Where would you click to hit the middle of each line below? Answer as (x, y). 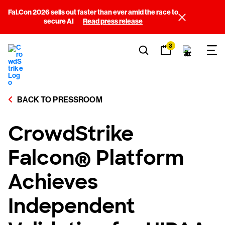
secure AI (59, 21)
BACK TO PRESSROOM (59, 100)
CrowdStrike (71, 134)
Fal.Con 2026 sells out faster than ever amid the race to (93, 12)
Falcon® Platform (96, 158)
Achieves (53, 182)
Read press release (113, 21)
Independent (72, 206)
